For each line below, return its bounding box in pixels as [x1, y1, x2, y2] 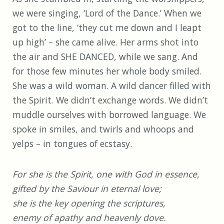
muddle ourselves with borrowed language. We [12, 108, 206, 121]
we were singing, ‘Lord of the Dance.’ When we [12, 7, 201, 19]
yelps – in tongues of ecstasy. [12, 137, 132, 150]
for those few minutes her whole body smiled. [12, 65, 201, 77]
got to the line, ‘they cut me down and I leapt [12, 21, 201, 34]
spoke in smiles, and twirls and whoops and [12, 123, 194, 135]
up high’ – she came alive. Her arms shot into [12, 36, 198, 48]
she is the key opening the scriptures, [12, 197, 165, 209]
